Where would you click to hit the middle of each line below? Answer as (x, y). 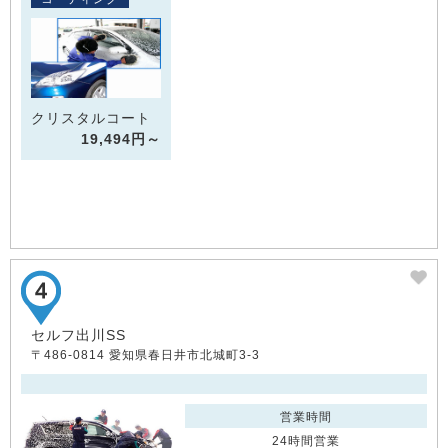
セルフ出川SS (78, 335)
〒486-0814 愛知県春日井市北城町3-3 (145, 355)
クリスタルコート (91, 117)
